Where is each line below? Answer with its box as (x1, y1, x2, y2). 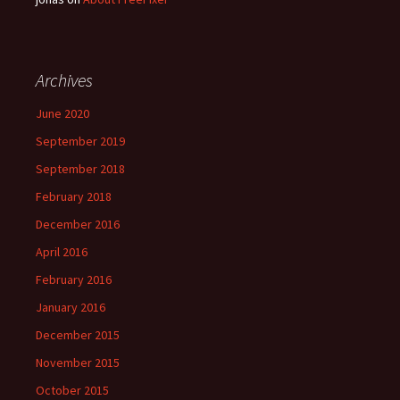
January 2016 (36, 298, 105, 315)
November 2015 (36, 354, 120, 371)
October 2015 (36, 381, 109, 398)
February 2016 (36, 271, 112, 287)
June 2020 (36, 104, 89, 121)
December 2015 (36, 326, 120, 343)
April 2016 (36, 243, 87, 260)
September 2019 (36, 132, 125, 149)
